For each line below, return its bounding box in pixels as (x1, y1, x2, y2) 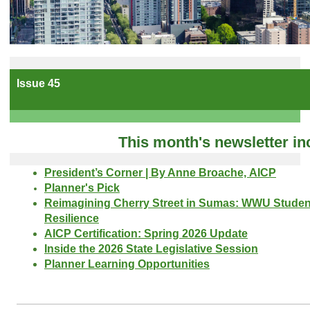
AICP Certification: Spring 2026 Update (44, 227, 248, 239)
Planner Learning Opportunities (44, 257, 210, 270)
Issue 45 (17, 77, 60, 89)
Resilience (44, 212, 99, 224)
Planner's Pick (44, 181, 120, 194)
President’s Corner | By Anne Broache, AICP (44, 166, 276, 179)
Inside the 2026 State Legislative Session (44, 242, 258, 255)
